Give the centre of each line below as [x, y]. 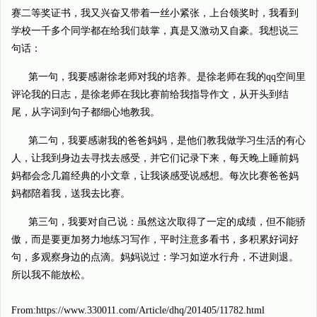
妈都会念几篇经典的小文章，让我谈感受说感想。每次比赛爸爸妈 [155, 176]
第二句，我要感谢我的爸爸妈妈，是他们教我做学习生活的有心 [167, 140]
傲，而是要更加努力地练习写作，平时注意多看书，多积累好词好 [155, 240]
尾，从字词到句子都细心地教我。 [86, 112]
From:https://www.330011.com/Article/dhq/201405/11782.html [138, 310]
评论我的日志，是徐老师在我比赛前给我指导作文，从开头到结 [150, 94]
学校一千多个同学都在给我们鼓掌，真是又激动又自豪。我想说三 [155, 31]
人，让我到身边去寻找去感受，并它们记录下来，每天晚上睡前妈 [155, 158]
